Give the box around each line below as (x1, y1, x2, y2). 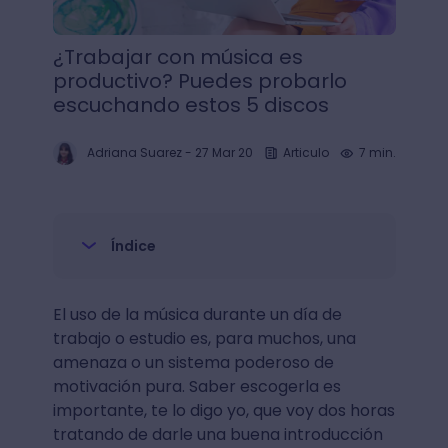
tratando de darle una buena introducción (52, 423, 383, 446)
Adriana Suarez (86, 144, 182, 161)
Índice (110, 236, 156, 256)
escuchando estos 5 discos (52, 91, 329, 119)
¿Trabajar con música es (52, 43, 303, 71)
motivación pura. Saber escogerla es (52, 375, 341, 398)
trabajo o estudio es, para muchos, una (52, 327, 356, 350)
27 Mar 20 (194, 144, 253, 161)
